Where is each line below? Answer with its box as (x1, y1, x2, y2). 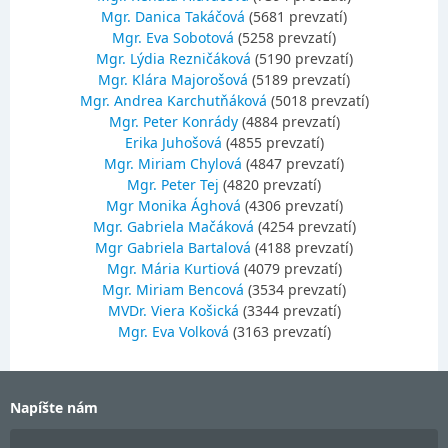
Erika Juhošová (124, 133, 222, 152)
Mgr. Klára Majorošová (98, 70, 248, 89)
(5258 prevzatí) (234, 28, 336, 47)
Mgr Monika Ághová (105, 196, 241, 215)
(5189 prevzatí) (248, 70, 350, 89)
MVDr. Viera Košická (107, 301, 239, 320)
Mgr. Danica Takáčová (101, 7, 245, 26)
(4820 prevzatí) (219, 175, 321, 194)
